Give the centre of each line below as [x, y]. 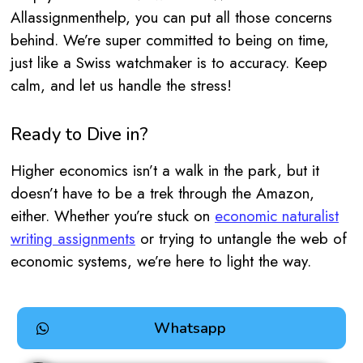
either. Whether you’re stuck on [113, 216]
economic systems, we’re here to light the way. [161, 261]
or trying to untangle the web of [241, 238]
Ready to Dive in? [79, 134]
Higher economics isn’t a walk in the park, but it [165, 170]
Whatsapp [190, 329]
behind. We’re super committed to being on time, [170, 41]
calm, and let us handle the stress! [121, 86]
